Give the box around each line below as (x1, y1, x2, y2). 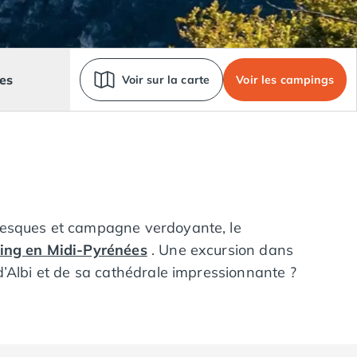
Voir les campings (236, 73, 334, 87)
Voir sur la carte (121, 73, 210, 87)
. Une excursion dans (147, 241, 294, 259)
